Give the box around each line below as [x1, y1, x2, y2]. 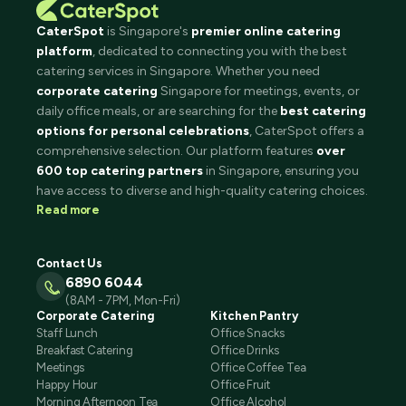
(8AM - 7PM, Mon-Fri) [65, 294, 180, 308]
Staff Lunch [36, 326, 99, 341]
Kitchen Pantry [210, 309, 298, 324]
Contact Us [36, 256, 103, 271]
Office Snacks [210, 326, 285, 341]
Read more [36, 203, 101, 217]
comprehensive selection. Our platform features [36, 143, 316, 159]
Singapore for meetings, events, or [158, 83, 360, 100]
